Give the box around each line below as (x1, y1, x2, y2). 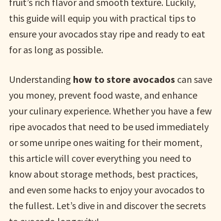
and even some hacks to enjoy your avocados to (8, 184, 205, 196)
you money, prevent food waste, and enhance (8, 89, 197, 101)
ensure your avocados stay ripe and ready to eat (8, 28, 205, 40)
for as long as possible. (8, 43, 103, 56)
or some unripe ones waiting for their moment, (8, 136, 202, 148)
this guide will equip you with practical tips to (8, 12, 196, 24)
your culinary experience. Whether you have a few (8, 105, 212, 117)
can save (175, 73, 212, 85)
